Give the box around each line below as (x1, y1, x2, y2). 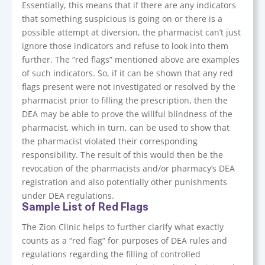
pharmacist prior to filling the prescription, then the (22, 95, 228, 106)
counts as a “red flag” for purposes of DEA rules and (22, 235, 228, 246)
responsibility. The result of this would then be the (22, 149, 224, 160)
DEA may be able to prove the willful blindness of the (22, 108, 233, 119)
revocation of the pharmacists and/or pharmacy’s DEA (22, 163, 235, 174)
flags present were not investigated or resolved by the (22, 81, 236, 92)
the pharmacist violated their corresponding (22, 135, 198, 147)
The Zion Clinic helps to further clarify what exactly (22, 221, 224, 232)
